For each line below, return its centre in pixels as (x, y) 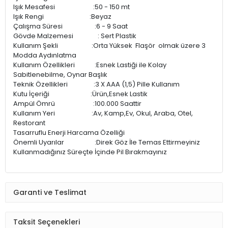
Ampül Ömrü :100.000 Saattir (77, 104)
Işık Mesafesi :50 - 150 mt (72, 7)
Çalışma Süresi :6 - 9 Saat (70, 26)
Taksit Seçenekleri (47, 222)
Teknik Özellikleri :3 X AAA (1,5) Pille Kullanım (96, 84)
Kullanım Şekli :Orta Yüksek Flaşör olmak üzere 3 (109, 46)
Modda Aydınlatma (45, 55)
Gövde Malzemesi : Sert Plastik (75, 36)
